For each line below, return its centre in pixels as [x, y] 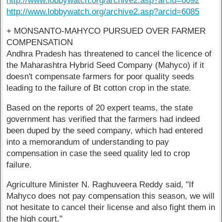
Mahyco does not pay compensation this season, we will [111, 196]
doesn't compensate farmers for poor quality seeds [101, 77]
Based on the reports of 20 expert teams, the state [100, 108]
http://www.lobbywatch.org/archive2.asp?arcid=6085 [103, 11]
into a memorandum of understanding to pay [88, 142]
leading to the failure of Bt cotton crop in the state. [99, 88]
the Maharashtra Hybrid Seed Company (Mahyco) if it [106, 65]
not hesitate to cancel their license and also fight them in [111, 207]
